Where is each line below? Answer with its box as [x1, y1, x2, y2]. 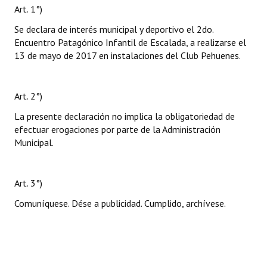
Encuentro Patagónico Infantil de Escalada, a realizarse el [14, 36, 246, 48]
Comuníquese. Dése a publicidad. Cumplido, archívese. [14, 197, 226, 209]
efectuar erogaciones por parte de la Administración [14, 123, 221, 135]
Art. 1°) [14, 3, 42, 15]
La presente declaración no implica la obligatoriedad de [14, 110, 235, 122]
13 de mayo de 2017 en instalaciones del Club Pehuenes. [14, 49, 241, 61]
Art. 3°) [14, 177, 42, 189]
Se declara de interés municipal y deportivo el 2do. [14, 23, 213, 35]
